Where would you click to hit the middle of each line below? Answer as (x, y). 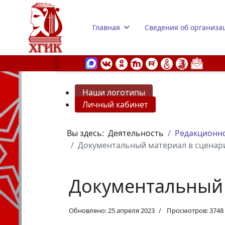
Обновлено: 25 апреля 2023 (112, 210)
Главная (106, 27)
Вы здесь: (87, 133)
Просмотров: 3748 (195, 210)
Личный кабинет (115, 104)
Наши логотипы (114, 92)
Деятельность (136, 133)
